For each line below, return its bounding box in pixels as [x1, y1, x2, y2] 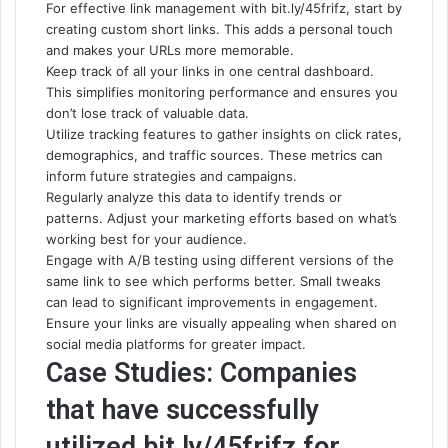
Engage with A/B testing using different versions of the [46, 252, 394, 268]
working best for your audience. [46, 231, 247, 247]
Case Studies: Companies [46, 357, 357, 389]
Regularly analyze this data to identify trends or [46, 189, 342, 205]
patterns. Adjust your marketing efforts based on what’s [46, 210, 397, 226]
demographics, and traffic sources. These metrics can [46, 147, 383, 163]
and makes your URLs [46, 42, 185, 58]
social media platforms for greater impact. [46, 336, 306, 352]
